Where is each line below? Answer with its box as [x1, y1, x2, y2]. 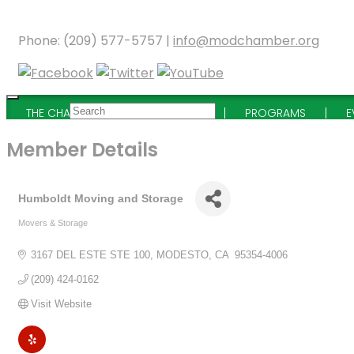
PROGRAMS [245, 105, 306, 121]
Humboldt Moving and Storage [18, 192, 183, 205]
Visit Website [31, 297, 92, 310]
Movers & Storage [18, 217, 88, 228]
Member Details [6, 136, 158, 163]
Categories [17, 230, 62, 240]
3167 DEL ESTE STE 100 [31, 248, 151, 261]
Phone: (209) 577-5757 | [18, 32, 173, 50]
